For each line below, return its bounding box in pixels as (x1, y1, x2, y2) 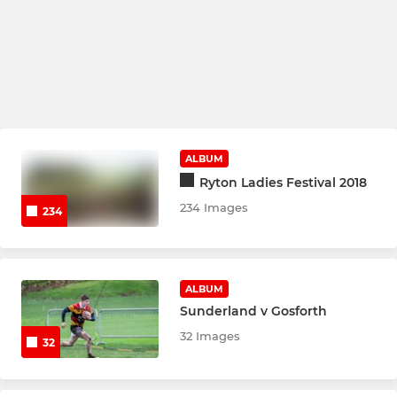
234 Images (180, 199, 249, 214)
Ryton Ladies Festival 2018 (199, 174, 368, 191)
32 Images (180, 329, 241, 344)
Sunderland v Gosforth (180, 303, 328, 320)
